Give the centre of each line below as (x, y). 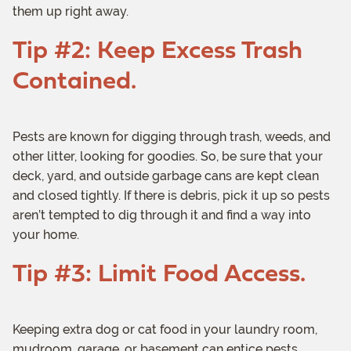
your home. (46, 235)
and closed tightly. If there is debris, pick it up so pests (171, 196)
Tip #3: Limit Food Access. (159, 272)
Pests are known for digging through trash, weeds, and (172, 137)
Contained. (74, 80)
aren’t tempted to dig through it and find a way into (162, 215)
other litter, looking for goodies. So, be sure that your (168, 157)
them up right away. (71, 12)
